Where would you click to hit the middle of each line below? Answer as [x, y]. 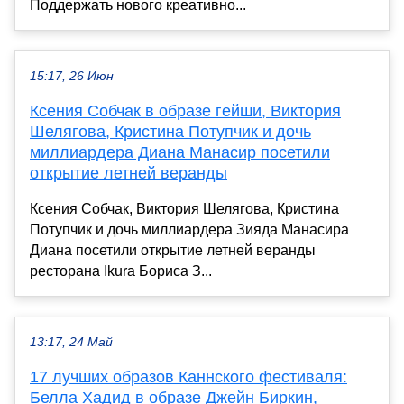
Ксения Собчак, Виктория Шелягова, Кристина [184, 209]
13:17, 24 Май [71, 343]
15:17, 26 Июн [72, 77]
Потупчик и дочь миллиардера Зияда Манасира [189, 230]
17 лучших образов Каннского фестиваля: [188, 377]
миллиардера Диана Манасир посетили [180, 153]
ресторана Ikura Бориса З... [121, 271]
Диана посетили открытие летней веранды [173, 251]
